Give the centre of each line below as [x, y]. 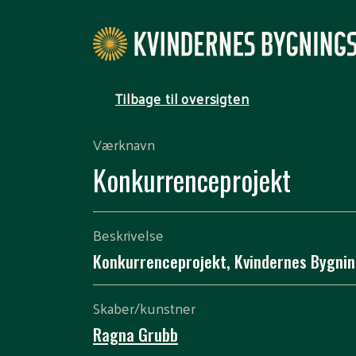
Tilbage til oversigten [182, 99]
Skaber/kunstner [144, 308]
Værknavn [124, 144]
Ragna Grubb [135, 334]
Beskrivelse [128, 235]
